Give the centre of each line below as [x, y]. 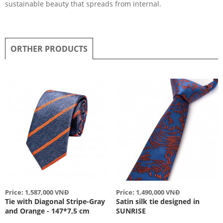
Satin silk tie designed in [158, 202]
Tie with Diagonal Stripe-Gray [55, 202]
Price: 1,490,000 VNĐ [148, 192]
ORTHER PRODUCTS [49, 49]
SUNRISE [131, 211]
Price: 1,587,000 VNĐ [37, 192]
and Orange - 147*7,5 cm [47, 211]
